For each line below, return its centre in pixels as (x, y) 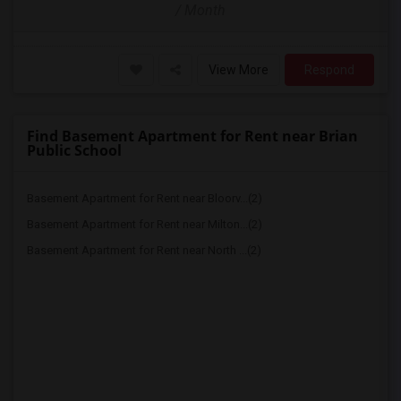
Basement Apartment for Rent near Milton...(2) (145, 224)
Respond (329, 70)
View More (239, 70)
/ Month (200, 10)
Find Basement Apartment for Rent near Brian (192, 136)
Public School (74, 150)
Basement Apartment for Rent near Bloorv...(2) (145, 198)
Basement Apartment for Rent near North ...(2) (144, 250)
